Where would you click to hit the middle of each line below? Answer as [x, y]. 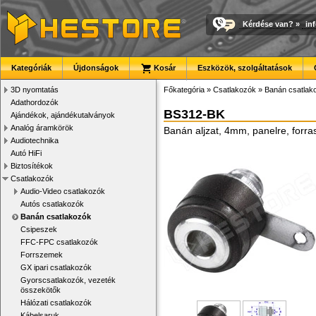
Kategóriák [31, 68]
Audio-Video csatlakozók [63, 191]
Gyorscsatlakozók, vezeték [68, 280]
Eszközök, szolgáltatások [245, 68]
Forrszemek [42, 255]
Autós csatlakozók [52, 204]
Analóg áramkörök [42, 128]
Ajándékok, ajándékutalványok [63, 115]
